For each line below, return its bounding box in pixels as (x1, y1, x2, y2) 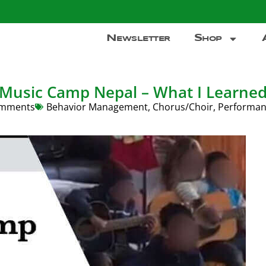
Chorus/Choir (153, 100, 213, 113)
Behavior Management (46, 100, 148, 113)
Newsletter (106, 33, 170, 44)
